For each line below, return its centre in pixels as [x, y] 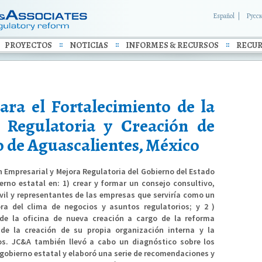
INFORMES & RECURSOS [172, 45]
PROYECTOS [28, 45]
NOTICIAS [89, 45]
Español [224, 16]
